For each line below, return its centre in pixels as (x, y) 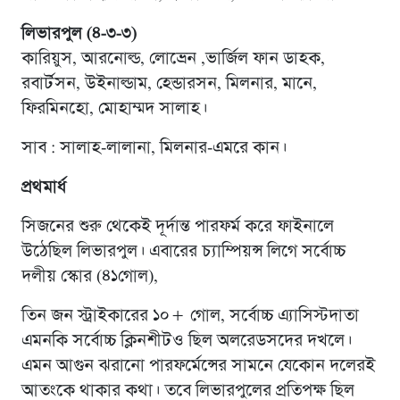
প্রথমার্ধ (43, 187)
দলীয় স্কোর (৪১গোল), (89, 276)
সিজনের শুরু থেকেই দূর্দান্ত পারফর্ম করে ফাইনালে (177, 226)
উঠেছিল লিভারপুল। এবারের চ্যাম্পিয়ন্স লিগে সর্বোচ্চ (183, 251)
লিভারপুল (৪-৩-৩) (79, 33)
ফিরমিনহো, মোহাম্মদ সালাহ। (114, 108)
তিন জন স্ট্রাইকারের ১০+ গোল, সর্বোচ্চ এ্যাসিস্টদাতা (190, 316)
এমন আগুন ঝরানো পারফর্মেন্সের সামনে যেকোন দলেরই (198, 366)
